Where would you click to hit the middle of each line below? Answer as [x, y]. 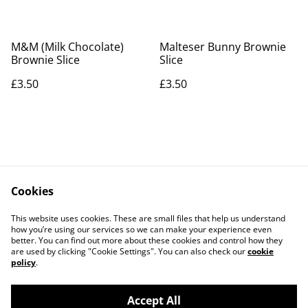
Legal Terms [210, 212]
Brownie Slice [45, 60]
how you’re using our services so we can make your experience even [141, 229]
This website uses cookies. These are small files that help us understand [148, 218]
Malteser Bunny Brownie [223, 47]
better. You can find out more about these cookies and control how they [147, 240]
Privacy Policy [98, 225]
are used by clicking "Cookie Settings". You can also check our [129, 251]
